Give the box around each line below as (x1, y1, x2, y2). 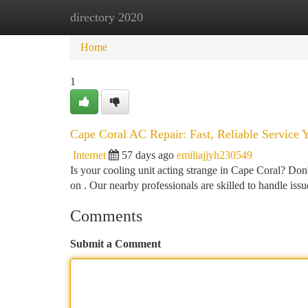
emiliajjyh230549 (177, 149, 252, 161)
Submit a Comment (70, 238, 161, 250)
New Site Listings (138, 11, 216, 23)
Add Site (236, 11, 275, 23)
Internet (73, 149, 106, 161)
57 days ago (122, 149, 174, 161)
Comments (70, 207, 142, 225)
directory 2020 (70, 10, 143, 24)
